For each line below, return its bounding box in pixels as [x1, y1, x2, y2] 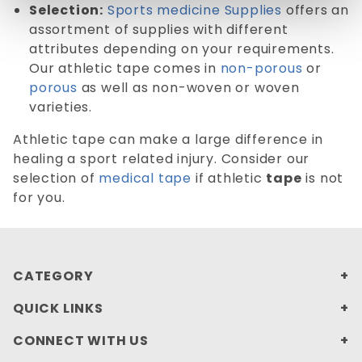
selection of [13, 169, 99, 188]
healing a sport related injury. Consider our [13, 149, 310, 169]
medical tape [99, 169, 192, 188]
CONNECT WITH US [13, 330, 149, 350]
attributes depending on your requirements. [29, 40, 335, 59]
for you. [13, 188, 65, 208]
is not [301, 169, 344, 188]
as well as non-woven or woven [77, 78, 300, 98]
